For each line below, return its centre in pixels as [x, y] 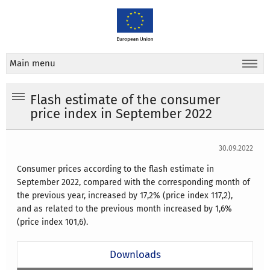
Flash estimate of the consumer [125, 100]
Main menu [33, 63]
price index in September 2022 [121, 114]
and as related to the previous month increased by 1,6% [125, 209]
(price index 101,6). [53, 222]
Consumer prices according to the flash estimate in [116, 169]
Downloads [135, 255]
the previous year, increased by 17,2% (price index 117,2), [125, 196]
